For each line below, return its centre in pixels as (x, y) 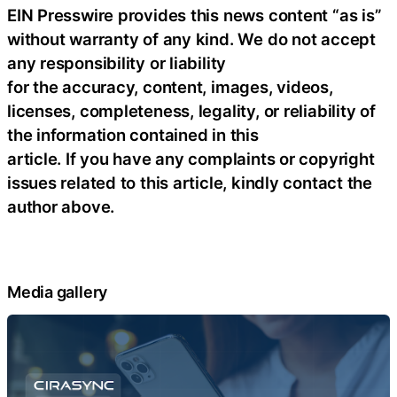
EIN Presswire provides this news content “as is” (195, 15)
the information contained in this (133, 134)
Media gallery (58, 292)
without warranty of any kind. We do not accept (191, 39)
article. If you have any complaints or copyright (191, 158)
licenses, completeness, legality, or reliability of (191, 110)
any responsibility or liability (117, 62)
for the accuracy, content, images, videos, (170, 86)
